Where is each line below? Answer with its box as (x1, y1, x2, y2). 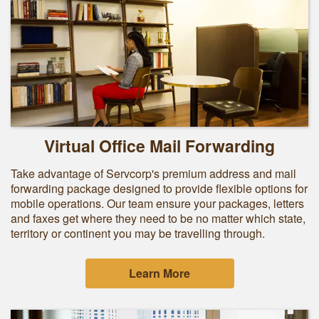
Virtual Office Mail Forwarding (44, 134, 275, 157)
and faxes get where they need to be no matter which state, (11, 210, 305, 226)
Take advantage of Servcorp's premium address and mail (11, 165, 296, 182)
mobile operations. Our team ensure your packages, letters (11, 195, 304, 211)
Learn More (129, 265, 190, 281)
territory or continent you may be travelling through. (11, 225, 265, 241)
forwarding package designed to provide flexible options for (11, 180, 308, 197)
